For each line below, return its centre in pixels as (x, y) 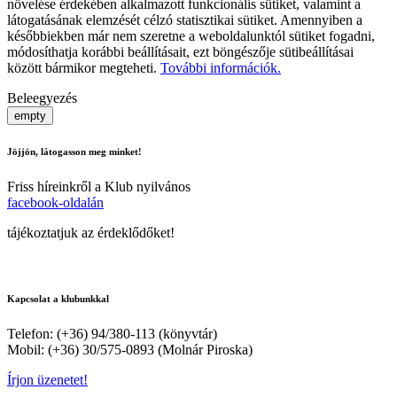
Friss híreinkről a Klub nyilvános (99, 187)
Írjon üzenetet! (47, 380)
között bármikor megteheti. (84, 67)
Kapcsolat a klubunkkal (58, 299)
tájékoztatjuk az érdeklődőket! (91, 233)
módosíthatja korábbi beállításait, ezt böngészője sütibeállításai (180, 51)
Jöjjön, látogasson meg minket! (74, 152)
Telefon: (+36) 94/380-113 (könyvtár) (112, 334)
